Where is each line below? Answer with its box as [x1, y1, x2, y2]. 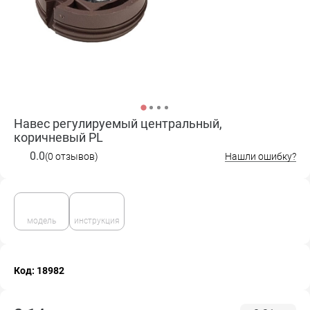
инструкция [74, 215, 120, 226]
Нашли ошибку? [225, 151, 296, 162]
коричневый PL [14, 130, 103, 145]
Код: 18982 [14, 265, 64, 276]
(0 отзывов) [45, 150, 98, 162]
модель [27, 215, 56, 226]
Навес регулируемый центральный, [14, 116, 222, 131]
